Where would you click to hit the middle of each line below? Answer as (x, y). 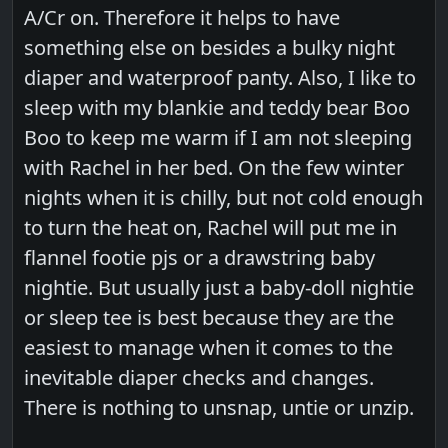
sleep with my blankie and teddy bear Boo (217, 108)
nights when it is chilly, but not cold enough (224, 198)
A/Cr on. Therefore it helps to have (182, 18)
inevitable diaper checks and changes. (199, 378)
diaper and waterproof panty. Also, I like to (220, 78)
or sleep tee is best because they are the (209, 318)
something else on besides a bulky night (210, 48)
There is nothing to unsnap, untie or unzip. (219, 408)
